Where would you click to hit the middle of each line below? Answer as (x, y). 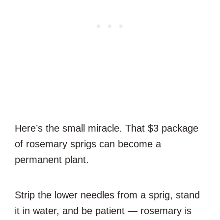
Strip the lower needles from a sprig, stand (107, 195)
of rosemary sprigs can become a (88, 144)
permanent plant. (52, 159)
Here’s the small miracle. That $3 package (107, 128)
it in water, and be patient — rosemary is (103, 210)
